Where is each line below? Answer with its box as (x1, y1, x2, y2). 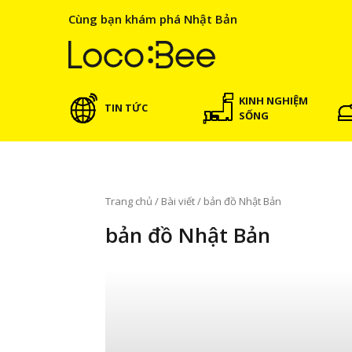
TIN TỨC (104, 101, 148, 115)
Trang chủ (105, 194, 152, 208)
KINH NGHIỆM (239, 93, 309, 108)
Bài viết (161, 194, 195, 208)
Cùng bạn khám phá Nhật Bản (68, 11, 237, 27)
